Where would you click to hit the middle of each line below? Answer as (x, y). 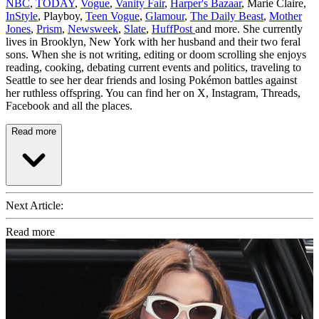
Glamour (165, 16)
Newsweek (93, 28)
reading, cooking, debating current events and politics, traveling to (153, 67)
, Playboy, (62, 16)
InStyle (22, 16)
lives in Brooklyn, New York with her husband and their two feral (153, 41)
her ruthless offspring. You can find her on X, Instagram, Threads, (153, 93)
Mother (286, 16)
